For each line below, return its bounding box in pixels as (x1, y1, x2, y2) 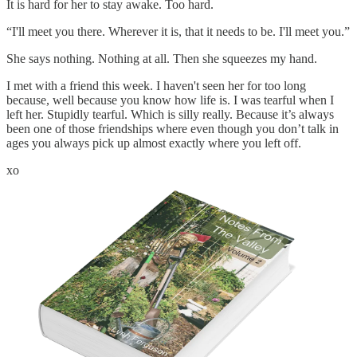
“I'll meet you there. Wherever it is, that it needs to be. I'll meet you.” (6, 24, 350, 38)
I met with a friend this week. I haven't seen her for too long (6, 78, 306, 92)
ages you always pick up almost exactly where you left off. (6, 135, 301, 150)
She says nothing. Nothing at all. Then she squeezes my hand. (6, 51, 317, 65)
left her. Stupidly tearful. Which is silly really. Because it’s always (6, 107, 334, 121)
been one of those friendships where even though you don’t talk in (6, 121, 339, 135)
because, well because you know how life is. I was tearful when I (6, 92, 334, 107)
